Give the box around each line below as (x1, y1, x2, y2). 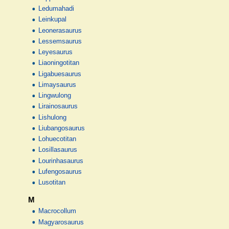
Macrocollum (38, 208, 77, 215)
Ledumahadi (38, 5, 75, 13)
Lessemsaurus (38, 37, 82, 45)
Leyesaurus (38, 49, 73, 56)
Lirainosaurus (38, 103, 78, 110)
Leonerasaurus (38, 27, 82, 34)
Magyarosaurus (38, 218, 84, 226)
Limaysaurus (38, 81, 77, 88)
